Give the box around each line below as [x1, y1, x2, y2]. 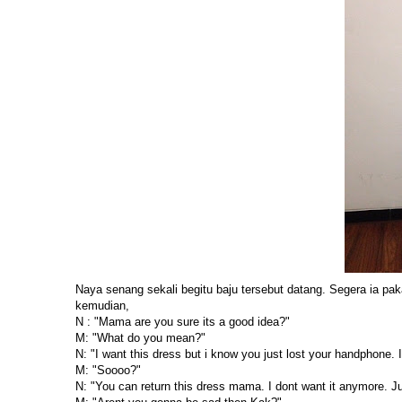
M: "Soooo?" [75, 363, 141, 378]
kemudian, [75, 299, 129, 313]
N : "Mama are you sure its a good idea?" [75, 315, 290, 329]
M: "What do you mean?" [75, 331, 205, 345]
